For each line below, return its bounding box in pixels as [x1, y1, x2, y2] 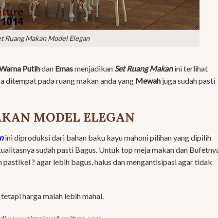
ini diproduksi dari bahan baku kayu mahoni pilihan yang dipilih [3, 132, 211, 142]
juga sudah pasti [161, 75, 215, 85]
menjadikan [73, 63, 113, 73]
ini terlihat [173, 63, 208, 73]
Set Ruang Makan [113, 63, 173, 73]
